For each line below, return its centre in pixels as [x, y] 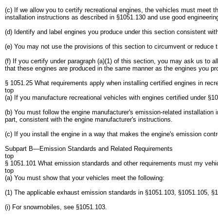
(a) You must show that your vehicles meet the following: [85, 178]
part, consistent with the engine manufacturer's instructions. [89, 119]
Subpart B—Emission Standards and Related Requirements [89, 149]
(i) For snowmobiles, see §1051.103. [56, 207]
